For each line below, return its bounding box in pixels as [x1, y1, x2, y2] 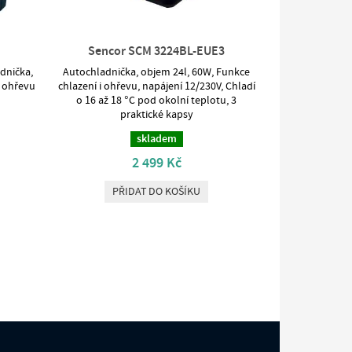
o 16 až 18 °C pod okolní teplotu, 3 [76, 94, 237, 108]
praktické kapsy [119, 108, 193, 122]
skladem [136, 133, 177, 146]
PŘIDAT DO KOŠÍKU [112, 185, 201, 199]
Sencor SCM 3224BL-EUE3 [88, 44, 225, 59]
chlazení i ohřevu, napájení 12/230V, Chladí [57, 80, 255, 93]
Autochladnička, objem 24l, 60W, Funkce [63, 66, 251, 79]
